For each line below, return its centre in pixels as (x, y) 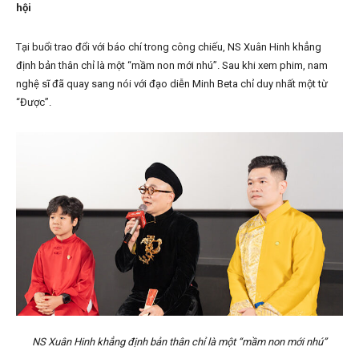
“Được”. (34, 103)
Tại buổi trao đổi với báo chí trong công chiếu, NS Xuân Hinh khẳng (169, 47)
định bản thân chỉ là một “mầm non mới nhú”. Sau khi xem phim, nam (172, 66)
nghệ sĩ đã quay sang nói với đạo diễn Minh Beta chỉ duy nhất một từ (172, 84)
